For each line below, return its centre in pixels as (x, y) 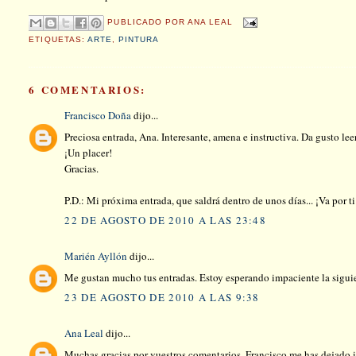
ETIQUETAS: (58, 39)
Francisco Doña (98, 116)
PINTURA (138, 39)
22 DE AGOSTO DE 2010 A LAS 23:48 (166, 221)
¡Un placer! (89, 152)
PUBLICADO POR (146, 21)
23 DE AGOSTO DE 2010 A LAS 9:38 (162, 298)
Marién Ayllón (96, 256)
